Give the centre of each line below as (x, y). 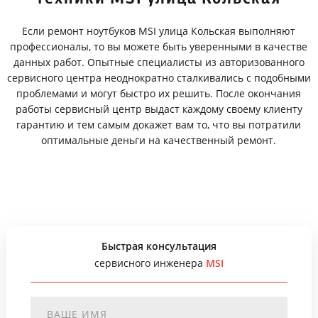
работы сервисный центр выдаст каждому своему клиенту (159, 109)
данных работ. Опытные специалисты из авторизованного (159, 62)
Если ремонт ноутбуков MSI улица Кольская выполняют (159, 31)
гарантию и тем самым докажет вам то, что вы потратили (159, 125)
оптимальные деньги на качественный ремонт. (159, 140)
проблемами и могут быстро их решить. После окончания (159, 93)
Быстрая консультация (159, 246)
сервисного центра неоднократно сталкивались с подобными (159, 78)
